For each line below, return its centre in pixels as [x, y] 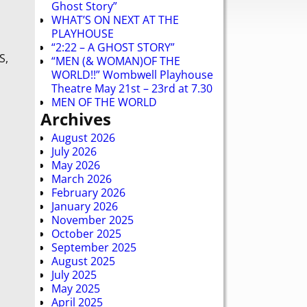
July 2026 [74, 151]
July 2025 [74, 274]
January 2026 [85, 206]
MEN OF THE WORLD [104, 102]
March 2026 [82, 179]
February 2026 [88, 192]
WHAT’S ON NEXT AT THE [115, 20]
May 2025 [76, 288]
